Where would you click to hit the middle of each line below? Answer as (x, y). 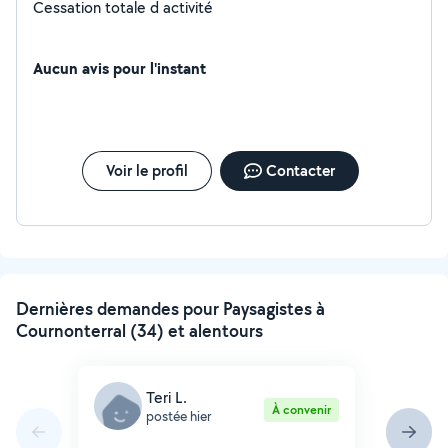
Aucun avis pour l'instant (119, 68)
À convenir (301, 409)
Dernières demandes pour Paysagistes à (170, 308)
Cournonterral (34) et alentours (139, 330)
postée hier (178, 415)
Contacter (300, 170)
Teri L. (166, 397)
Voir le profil (146, 170)
